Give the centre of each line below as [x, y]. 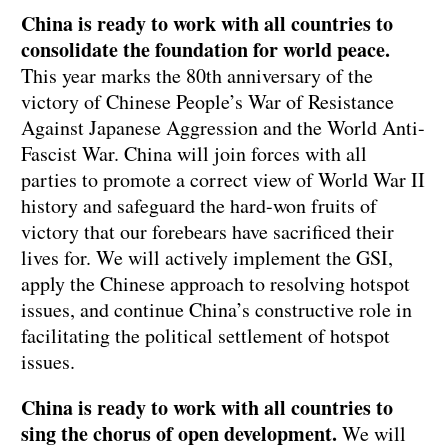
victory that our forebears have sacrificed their [207, 232]
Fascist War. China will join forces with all [194, 154]
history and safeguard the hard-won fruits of [199, 206]
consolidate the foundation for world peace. [205, 50]
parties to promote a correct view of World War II [223, 180]
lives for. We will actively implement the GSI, [207, 258]
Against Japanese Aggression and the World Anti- [223, 128]
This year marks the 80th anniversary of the [197, 76]
